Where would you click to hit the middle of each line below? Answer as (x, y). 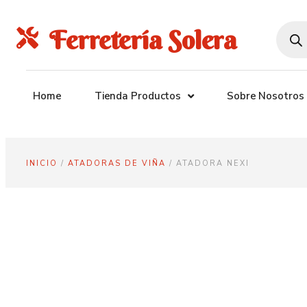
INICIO (42, 163)
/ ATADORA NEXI (208, 163)
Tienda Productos (138, 96)
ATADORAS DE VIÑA (117, 163)
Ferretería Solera (143, 40)
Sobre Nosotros (266, 96)
